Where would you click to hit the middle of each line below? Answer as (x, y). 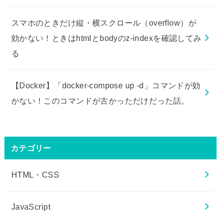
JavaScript (31, 207)
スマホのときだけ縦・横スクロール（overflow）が (104, 22)
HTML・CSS (35, 175)
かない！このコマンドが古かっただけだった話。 (100, 100)
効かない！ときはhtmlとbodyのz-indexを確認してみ (106, 38)
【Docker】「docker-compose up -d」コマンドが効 (106, 85)
